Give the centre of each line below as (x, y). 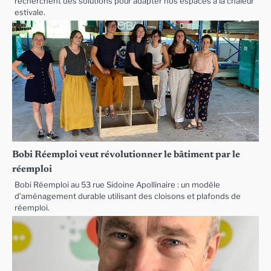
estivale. (30, 12)
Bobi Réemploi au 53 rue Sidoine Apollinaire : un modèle (117, 184)
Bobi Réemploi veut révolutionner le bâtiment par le (126, 155)
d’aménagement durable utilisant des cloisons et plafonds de (128, 196)
